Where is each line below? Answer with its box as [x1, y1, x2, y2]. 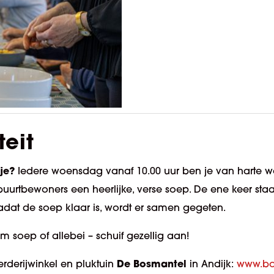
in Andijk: [187, 257, 237, 270]
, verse [132, 183, 165, 196]
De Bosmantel [117, 257, 187, 270]
